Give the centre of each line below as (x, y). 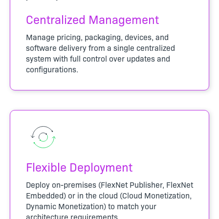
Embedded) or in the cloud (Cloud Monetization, (109, 195)
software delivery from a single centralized (100, 47)
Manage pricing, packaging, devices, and (97, 36)
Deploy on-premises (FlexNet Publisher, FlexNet (109, 184)
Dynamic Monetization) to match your (91, 206)
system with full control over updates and (98, 58)
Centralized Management (92, 19)
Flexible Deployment (79, 166)
